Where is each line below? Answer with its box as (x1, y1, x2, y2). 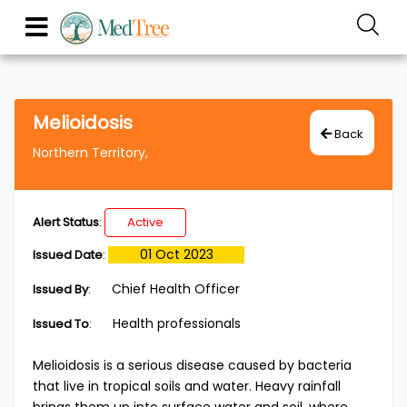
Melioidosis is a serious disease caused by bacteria (33, 356, 352, 374)
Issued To (33, 315, 89, 333)
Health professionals (113, 314, 241, 333)
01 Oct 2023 (139, 245, 213, 263)
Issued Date (33, 246, 103, 263)
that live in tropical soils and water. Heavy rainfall (33, 377, 341, 395)
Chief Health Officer (112, 280, 240, 298)
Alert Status (33, 213, 99, 231)
